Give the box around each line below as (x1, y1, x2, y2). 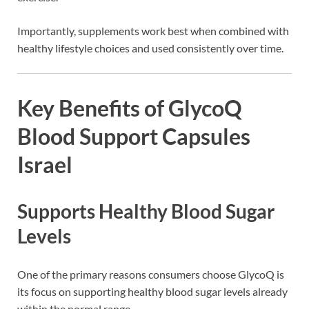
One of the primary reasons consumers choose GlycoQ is (17, 268, 284, 281)
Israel (17, 151, 72, 179)
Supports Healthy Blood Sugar (17, 199, 275, 223)
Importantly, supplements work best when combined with (17, 24, 289, 38)
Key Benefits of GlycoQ (17, 94, 242, 122)
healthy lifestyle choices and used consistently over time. (17, 41, 283, 55)
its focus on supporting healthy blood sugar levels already (17, 285, 288, 299)
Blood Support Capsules (17, 123, 250, 150)
